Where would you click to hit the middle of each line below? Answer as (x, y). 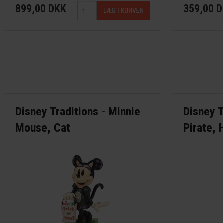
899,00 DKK (41, 9)
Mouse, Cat (43, 128)
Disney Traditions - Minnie (78, 112)
